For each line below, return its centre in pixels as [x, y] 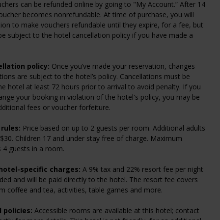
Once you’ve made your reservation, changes [123, 66]
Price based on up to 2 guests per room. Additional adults [113, 128]
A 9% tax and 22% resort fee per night [142, 169]
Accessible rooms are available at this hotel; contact [116, 210]
